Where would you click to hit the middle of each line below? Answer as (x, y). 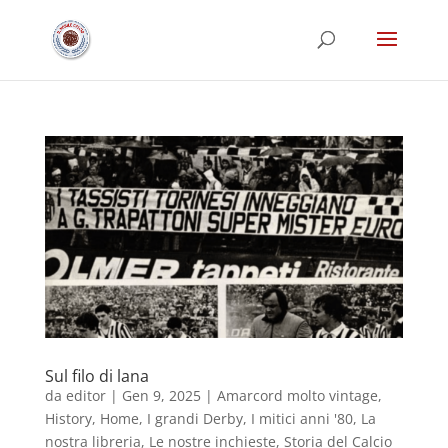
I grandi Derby (194, 418)
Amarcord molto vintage (297, 395)
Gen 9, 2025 (161, 395)
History (68, 418)
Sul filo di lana (96, 375)
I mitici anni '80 (301, 418)
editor (85, 395)
